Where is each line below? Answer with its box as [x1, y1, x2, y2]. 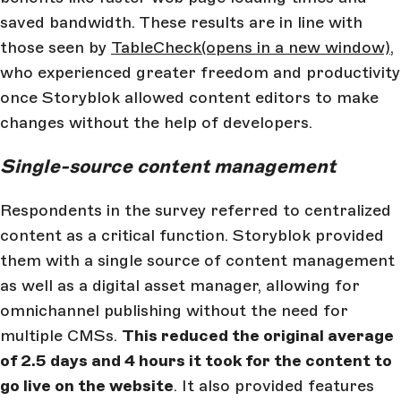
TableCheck [111, 38, 201, 58]
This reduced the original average [122, 326, 394, 346]
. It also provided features [174, 376, 374, 397]
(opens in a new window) [201, 38, 390, 58]
